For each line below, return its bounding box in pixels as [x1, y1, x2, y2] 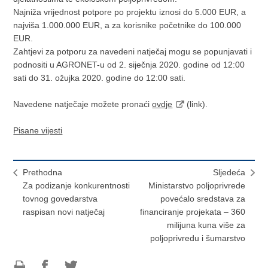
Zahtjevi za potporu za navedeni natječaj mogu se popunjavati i [13, 46, 252, 56]
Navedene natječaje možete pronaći [13, 99, 153, 109]
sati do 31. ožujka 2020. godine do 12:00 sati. [13, 72, 186, 83]
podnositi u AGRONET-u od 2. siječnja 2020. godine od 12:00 [13, 59, 245, 69]
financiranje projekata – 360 [139, 206, 245, 217]
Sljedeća [212, 167, 245, 177]
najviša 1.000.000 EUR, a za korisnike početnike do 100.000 [13, 20, 242, 30]
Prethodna [23, 167, 63, 177]
